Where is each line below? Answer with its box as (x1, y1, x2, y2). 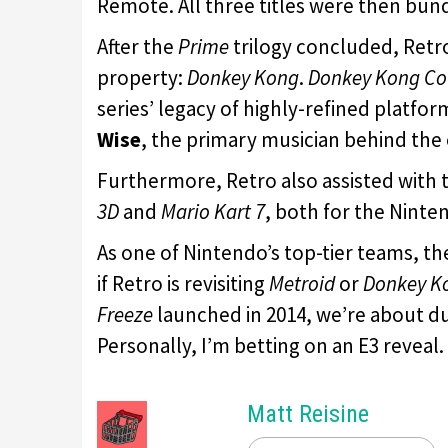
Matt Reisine (247, 399, 369, 428)
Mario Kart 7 (161, 197, 265, 225)
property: (97, 63, 187, 91)
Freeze (97, 300, 153, 328)
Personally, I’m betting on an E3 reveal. (97, 331, 444, 359)
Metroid (269, 269, 335, 297)
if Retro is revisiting (97, 269, 269, 297)
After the (97, 32, 178, 60)
